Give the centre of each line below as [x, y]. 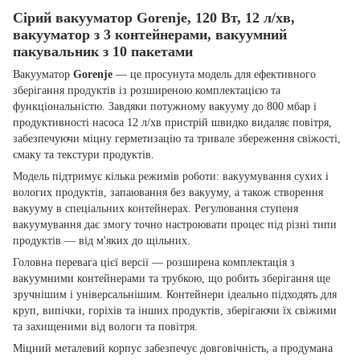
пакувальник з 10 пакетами [103, 51]
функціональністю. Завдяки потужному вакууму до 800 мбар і [165, 106]
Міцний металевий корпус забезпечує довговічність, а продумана [173, 348]
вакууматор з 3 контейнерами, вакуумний [150, 34]
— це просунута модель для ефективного [214, 74]
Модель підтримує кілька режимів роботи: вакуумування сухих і [171, 176]
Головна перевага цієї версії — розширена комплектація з [154, 262]
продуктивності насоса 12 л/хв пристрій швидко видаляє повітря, [172, 122]
